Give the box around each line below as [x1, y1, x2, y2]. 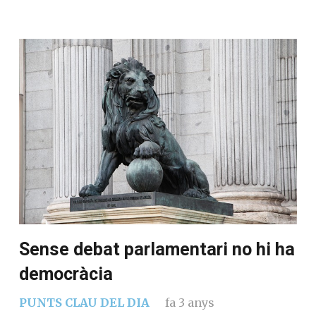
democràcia [19, 263, 113, 284]
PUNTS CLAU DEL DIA [19, 295, 150, 310]
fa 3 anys [164, 295, 214, 310]
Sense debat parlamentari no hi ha [19, 238, 295, 260]
